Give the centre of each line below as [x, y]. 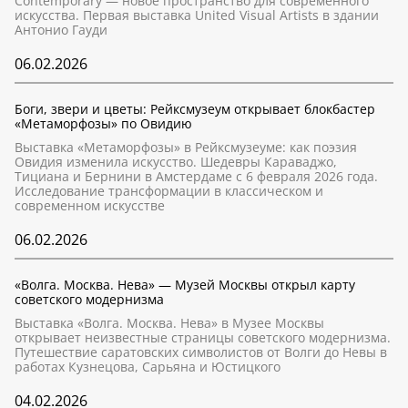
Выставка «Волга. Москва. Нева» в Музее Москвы [169, 323]
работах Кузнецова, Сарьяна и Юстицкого [148, 367]
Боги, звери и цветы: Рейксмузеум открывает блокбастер [195, 109]
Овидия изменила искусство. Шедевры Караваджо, [176, 162]
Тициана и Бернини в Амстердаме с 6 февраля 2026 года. [196, 176]
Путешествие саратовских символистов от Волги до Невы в [201, 352]
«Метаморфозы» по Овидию [103, 123]
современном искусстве [90, 205]
